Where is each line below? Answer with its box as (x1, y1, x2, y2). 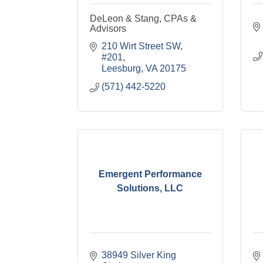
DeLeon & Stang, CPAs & (90, 14, 197, 23)
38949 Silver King (102, 250, 176, 260)
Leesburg (102, 63, 141, 73)
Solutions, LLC (117, 183, 184, 193)
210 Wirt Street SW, (102, 41, 183, 51)
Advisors (90, 23, 126, 33)
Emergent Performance (98, 168, 202, 179)
